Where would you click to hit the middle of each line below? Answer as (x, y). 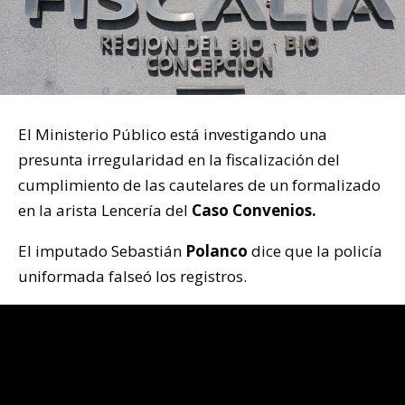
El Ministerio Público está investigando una (173, 134)
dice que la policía (315, 250)
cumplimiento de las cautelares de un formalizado (199, 184)
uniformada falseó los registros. (132, 276)
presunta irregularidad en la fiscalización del (179, 159)
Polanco (217, 250)
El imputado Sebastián (102, 250)
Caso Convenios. (254, 210)
